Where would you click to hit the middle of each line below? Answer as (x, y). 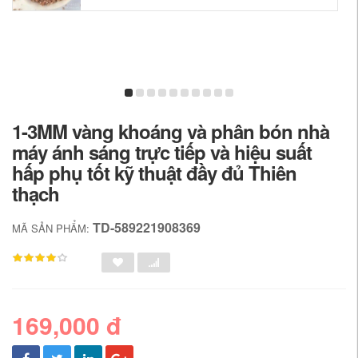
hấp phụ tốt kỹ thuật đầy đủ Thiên (154, 173)
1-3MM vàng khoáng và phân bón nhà (171, 131)
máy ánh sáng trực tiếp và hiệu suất (162, 152)
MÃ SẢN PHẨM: (52, 228)
